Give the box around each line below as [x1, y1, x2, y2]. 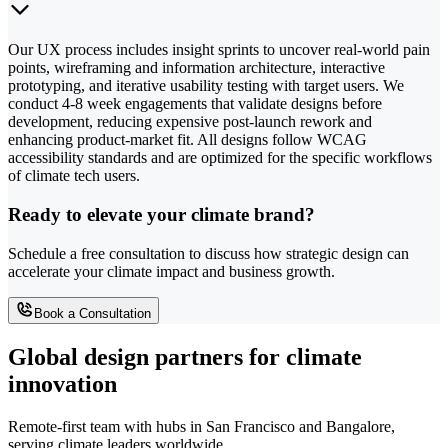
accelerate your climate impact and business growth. [8, 262, 335, 280]
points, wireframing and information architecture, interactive [8, 59, 385, 77]
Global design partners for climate [8, 343, 362, 370]
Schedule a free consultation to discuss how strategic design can [8, 244, 409, 262]
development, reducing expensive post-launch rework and [8, 113, 372, 131]
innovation [8, 370, 117, 397]
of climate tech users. [8, 167, 140, 185]
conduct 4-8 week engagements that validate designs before [8, 95, 382, 113]
